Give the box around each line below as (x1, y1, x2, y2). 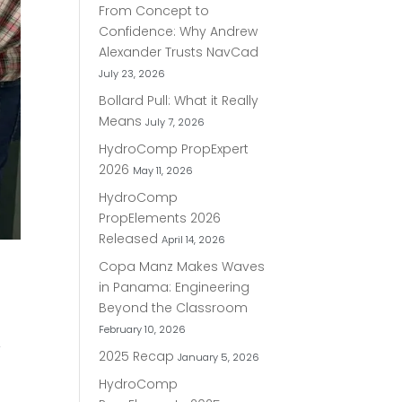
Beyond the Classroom (99, 299, 249, 317)
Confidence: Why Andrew (99, 22, 258, 40)
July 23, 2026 (99, 66, 166, 81)
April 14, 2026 (162, 232, 226, 247)
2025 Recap (99, 347, 175, 365)
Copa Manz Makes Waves (99, 258, 266, 275)
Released (99, 230, 159, 248)
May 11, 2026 (133, 163, 194, 178)
